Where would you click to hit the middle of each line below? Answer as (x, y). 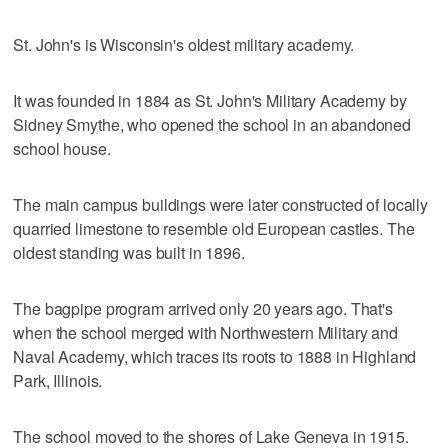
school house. (62, 148)
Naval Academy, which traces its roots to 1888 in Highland (215, 356)
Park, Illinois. (58, 380)
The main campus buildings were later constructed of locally (221, 204)
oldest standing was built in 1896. (129, 252)
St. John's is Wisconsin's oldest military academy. (184, 44)
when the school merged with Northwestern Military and (205, 332)
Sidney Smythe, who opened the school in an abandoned (212, 124)
